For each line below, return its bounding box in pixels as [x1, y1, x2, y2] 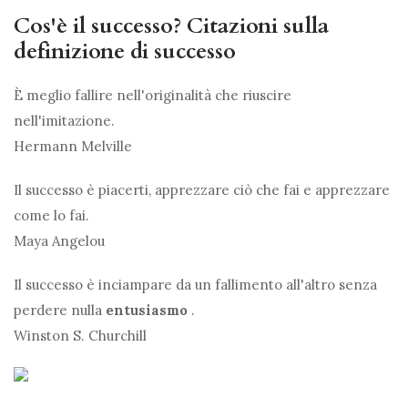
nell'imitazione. [14, 112, 115, 130]
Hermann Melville [14, 138, 132, 156]
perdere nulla [14, 301, 106, 320]
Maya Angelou [14, 232, 105, 250]
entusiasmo [106, 301, 188, 320]
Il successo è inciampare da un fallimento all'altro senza [14, 276, 377, 294]
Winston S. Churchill [14, 327, 147, 345]
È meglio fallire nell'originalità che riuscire [14, 87, 291, 105]
